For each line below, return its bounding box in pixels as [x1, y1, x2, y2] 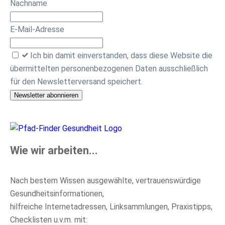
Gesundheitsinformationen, [10, 188, 104, 198]
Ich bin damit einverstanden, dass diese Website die [30, 51, 212, 61]
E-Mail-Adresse [10, 25, 64, 35]
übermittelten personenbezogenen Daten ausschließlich [10, 64, 208, 74]
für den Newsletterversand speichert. [10, 77, 143, 87]
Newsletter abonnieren [14, 91, 78, 99]
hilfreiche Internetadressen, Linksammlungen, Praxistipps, [10, 201, 212, 211]
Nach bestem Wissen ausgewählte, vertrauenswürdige [10, 175, 201, 185]
